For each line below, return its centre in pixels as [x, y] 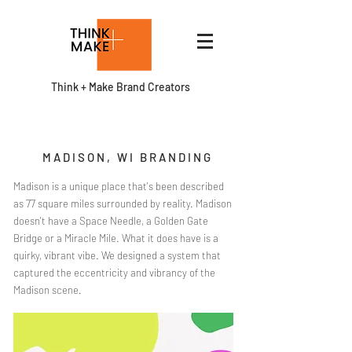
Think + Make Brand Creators [120, 87]
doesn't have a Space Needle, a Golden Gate [111, 221]
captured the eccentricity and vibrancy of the [114, 273]
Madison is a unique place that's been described [119, 186]
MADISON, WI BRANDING [127, 157]
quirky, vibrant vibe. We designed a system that [117, 255]
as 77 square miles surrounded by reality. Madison [123, 203]
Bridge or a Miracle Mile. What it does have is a [116, 238]
